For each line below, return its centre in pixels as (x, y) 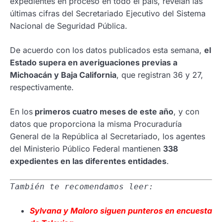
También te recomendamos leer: (82, 186)
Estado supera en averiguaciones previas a (94, 62)
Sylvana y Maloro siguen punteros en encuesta (121, 210)
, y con (186, 111)
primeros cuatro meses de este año (103, 111)
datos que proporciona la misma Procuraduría (96, 124)
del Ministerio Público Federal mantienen (86, 148)
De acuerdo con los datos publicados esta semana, (107, 50)
